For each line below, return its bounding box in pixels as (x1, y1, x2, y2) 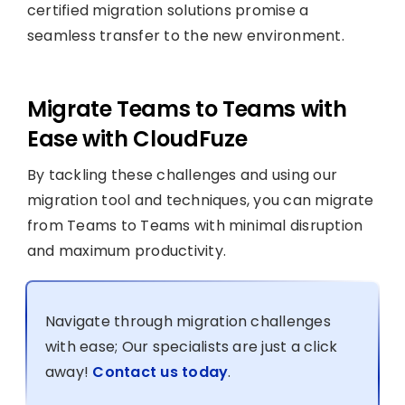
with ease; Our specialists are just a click (44, 335, 338, 357)
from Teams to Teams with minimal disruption (26, 214, 363, 236)
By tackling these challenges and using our (26, 164, 338, 185)
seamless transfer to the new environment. (26, 24, 344, 46)
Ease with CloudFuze (26, 123, 248, 154)
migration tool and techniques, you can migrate (26, 189, 374, 211)
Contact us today (89, 361, 229, 382)
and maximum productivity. (26, 240, 226, 261)
